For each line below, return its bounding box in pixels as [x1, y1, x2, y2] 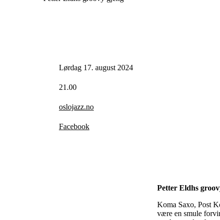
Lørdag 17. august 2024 [59, 63, 133, 72]
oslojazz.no [59, 103, 94, 111]
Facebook [59, 122, 89, 131]
